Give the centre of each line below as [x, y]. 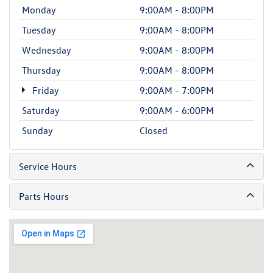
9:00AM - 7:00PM [177, 90]
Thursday [41, 70]
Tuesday [39, 30]
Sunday [37, 130]
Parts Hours [44, 196]
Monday [39, 9]
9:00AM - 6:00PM [177, 110]
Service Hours [48, 166]
